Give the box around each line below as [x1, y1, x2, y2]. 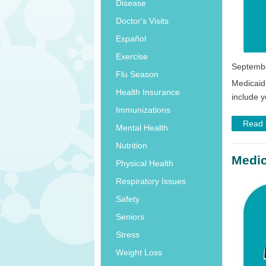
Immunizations [116, 105, 170, 115]
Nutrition [116, 141, 147, 151]
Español [116, 34, 146, 44]
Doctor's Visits [116, 16, 169, 26]
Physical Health [116, 159, 173, 169]
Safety [116, 194, 140, 204]
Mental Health [116, 123, 168, 133]
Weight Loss [116, 248, 162, 258]
